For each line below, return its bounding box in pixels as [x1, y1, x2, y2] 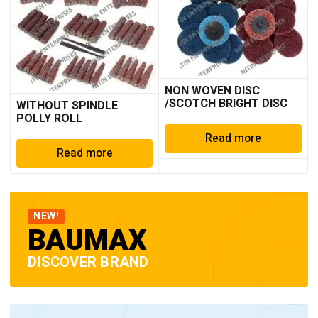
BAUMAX [28, 219, 148, 262]
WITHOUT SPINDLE [16, 97, 118, 114]
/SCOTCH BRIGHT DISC [165, 95, 288, 113]
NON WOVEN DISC [165, 82, 261, 100]
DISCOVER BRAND [28, 251, 149, 273]
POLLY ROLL [16, 109, 82, 127]
